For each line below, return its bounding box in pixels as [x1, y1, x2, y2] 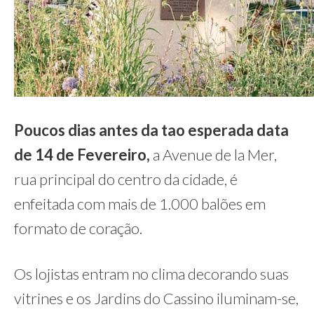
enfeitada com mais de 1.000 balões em [14, 194, 266, 213]
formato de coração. [14, 219, 142, 238]
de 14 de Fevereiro [14, 145, 146, 164]
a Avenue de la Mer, [150, 145, 277, 164]
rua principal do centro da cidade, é [14, 170, 238, 189]
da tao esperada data [141, 121, 289, 139]
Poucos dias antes [14, 121, 141, 139]
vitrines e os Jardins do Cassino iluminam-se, [14, 289, 299, 308]
